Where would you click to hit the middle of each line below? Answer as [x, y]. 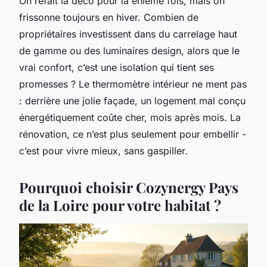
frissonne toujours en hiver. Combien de [109, 17]
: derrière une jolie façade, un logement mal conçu [132, 100]
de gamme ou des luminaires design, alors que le [129, 50]
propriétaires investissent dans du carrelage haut [128, 34]
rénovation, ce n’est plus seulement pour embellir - [133, 134]
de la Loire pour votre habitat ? [120, 205]
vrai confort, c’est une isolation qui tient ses [117, 67]
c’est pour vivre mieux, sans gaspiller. [103, 150]
